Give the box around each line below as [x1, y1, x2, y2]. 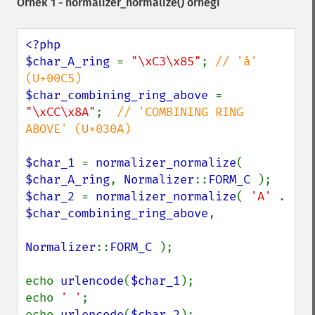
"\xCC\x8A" [25, 105, 96, 120]
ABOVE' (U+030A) [25, 122, 131, 136]
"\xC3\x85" [131, 54, 201, 69]
